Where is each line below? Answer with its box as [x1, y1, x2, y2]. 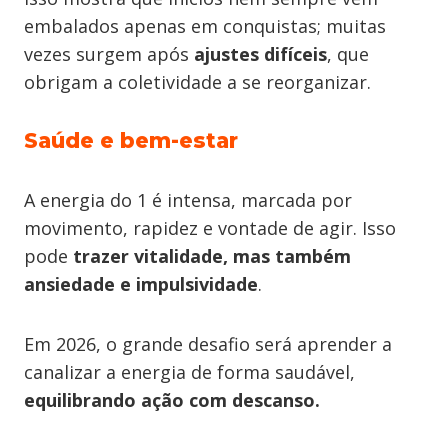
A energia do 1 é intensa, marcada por [24, 188, 352, 212]
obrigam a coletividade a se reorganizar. [24, 70, 371, 94]
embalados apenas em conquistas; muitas [24, 14, 386, 38]
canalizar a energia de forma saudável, [24, 360, 355, 384]
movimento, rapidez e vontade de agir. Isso [24, 216, 396, 240]
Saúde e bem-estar [24, 128, 238, 153]
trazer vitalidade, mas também [73, 244, 351, 268]
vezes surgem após [24, 42, 194, 66]
